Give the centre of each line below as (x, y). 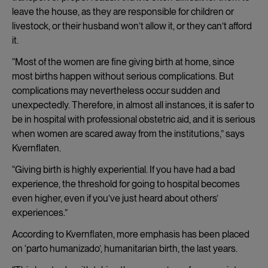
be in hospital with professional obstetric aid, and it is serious (134, 119)
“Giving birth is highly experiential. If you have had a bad (124, 169)
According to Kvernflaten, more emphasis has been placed (131, 234)
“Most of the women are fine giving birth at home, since (123, 62)
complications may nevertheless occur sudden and (116, 90)
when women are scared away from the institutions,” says (128, 133)
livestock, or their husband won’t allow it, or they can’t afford (132, 26)
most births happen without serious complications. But (123, 76)
